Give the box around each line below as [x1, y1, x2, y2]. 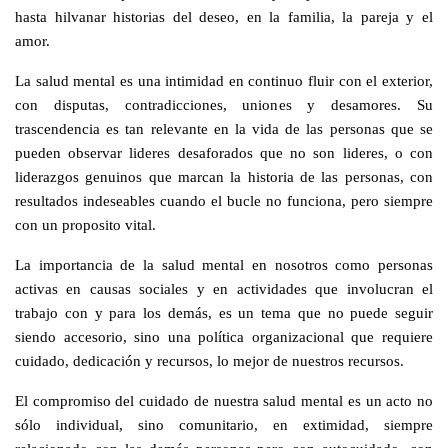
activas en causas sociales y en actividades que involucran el [15, 279, 433, 297]
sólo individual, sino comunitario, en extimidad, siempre [15, 415, 433, 433]
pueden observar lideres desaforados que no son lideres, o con [15, 143, 433, 161]
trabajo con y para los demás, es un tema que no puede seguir [15, 303, 433, 321]
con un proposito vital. [15, 215, 156, 233]
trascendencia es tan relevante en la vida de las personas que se [15, 119, 433, 137]
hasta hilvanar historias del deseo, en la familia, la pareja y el [15, 7, 433, 25]
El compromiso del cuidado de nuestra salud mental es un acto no [15, 391, 433, 409]
